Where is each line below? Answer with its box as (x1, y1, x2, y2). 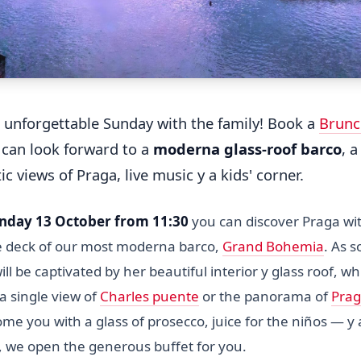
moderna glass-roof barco (153, 139, 342, 160)
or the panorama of (199, 286, 331, 305)
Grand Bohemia (222, 236, 324, 255)
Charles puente (100, 286, 199, 305)
